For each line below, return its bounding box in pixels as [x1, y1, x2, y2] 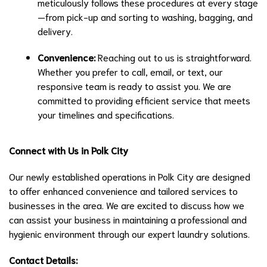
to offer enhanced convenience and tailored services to [9, 184, 238, 197]
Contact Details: [9, 253, 77, 266]
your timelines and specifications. [38, 108, 174, 120]
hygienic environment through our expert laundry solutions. [9, 227, 250, 240]
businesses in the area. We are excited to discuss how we [9, 198, 244, 211]
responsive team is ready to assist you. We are [38, 79, 231, 92]
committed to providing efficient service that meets [38, 94, 250, 106]
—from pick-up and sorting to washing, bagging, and [38, 10, 253, 23]
